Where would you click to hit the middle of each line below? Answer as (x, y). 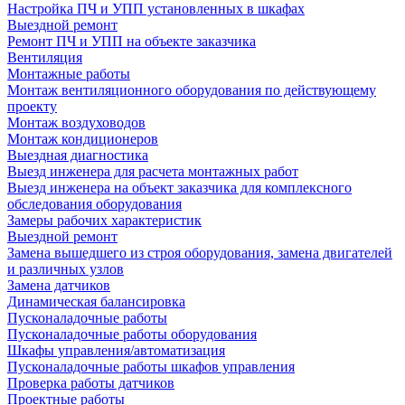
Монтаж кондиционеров (83, 139)
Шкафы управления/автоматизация (116, 350)
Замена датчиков (59, 285)
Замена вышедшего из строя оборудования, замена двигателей (200, 253)
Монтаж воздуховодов (76, 122)
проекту (32, 106)
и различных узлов (66, 269)
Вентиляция (45, 57)
